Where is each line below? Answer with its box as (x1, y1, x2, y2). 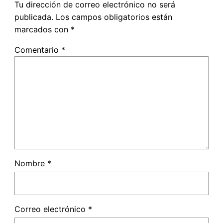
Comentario (14, 44, 61, 55)
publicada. (14, 11, 53, 22)
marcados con (14, 24, 71, 34)
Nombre (14, 158, 47, 169)
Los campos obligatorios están (55, 11, 172, 22)
